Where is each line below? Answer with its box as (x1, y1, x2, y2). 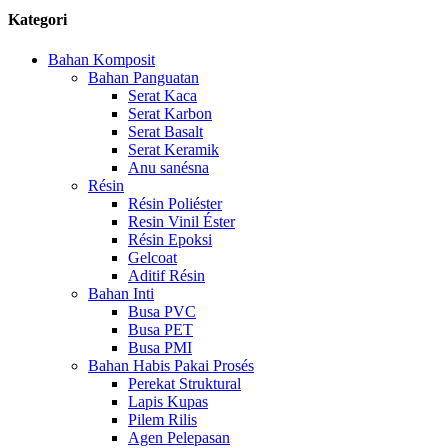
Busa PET (128, 320, 193, 338)
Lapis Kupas (128, 392, 208, 410)
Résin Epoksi (128, 230, 212, 248)
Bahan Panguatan (88, 68, 199, 86)
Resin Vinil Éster (128, 212, 235, 230)
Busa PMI (128, 338, 192, 356)
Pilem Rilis (128, 410, 197, 428)
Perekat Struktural (128, 374, 241, 392)
